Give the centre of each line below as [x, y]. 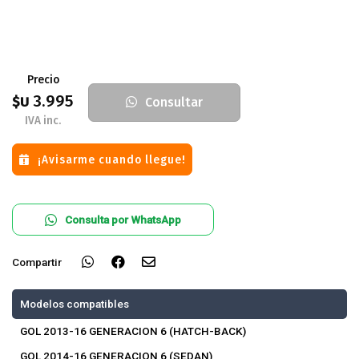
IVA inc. [43, 121]
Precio [43, 80]
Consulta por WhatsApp [123, 219]
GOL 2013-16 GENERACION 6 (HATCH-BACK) [133, 331]
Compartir [37, 262]
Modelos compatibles [75, 304]
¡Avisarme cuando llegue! [111, 159]
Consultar [174, 102]
